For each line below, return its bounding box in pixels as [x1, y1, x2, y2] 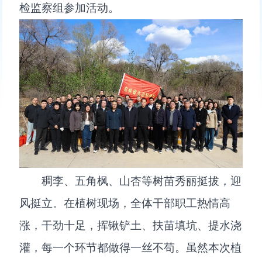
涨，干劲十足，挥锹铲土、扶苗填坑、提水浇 [19, 219, 242, 232]
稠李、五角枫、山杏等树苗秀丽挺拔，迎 [42, 175, 242, 188]
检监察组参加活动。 [19, 2, 120, 15]
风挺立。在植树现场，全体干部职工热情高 [19, 197, 231, 210]
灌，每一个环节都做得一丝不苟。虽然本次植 [19, 242, 242, 254]
